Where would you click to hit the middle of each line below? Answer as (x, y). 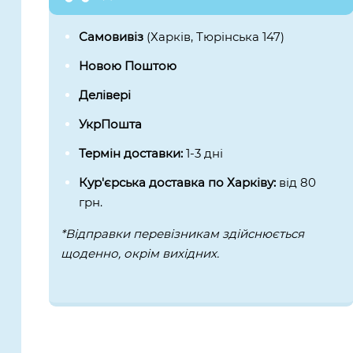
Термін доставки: (133, 153)
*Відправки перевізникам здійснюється (183, 233)
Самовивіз (113, 36)
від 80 (298, 182)
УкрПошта (111, 124)
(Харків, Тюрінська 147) (216, 36)
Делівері (105, 95)
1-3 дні (205, 153)
